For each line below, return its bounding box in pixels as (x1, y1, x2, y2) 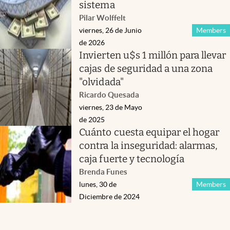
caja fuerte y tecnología (79, 152, 185, 165)
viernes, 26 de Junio (79, 26, 142, 34)
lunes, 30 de (79, 180, 117, 188)
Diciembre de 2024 (79, 192, 140, 201)
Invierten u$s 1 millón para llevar (79, 49, 226, 61)
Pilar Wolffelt (79, 13, 126, 22)
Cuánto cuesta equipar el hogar (79, 126, 220, 138)
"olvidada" (79, 75, 124, 88)
